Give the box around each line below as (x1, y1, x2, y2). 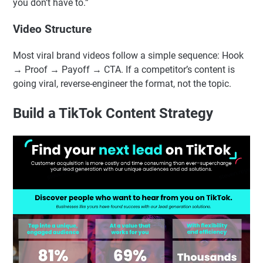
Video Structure (13, 23, 92, 36)
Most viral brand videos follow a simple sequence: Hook (13, 49, 244, 61)
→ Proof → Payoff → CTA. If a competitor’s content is (13, 63, 235, 75)
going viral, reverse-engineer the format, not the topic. (13, 77, 231, 89)
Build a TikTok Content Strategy (13, 104, 213, 122)
